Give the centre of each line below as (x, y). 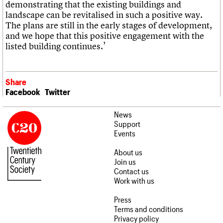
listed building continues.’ (56, 46)
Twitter (57, 91)
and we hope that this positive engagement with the (105, 36)
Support (127, 123)
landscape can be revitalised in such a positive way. (104, 15)
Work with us (134, 180)
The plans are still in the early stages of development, (109, 25)
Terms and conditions (149, 209)
